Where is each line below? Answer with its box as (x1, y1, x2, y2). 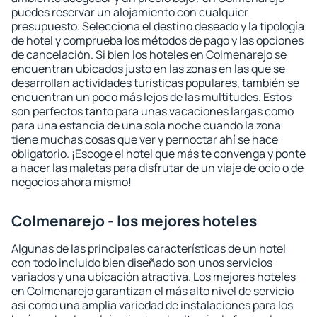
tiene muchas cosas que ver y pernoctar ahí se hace (11, 132, 278, 147)
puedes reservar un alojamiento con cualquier (11, 4, 248, 20)
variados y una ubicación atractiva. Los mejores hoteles (11, 269, 296, 284)
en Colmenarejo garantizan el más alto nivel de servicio (11, 283, 294, 299)
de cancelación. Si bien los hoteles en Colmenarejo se (11, 47, 287, 62)
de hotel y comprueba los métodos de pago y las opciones (11, 33, 304, 48)
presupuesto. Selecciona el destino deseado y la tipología (11, 18, 304, 34)
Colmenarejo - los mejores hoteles (11, 211, 257, 231)
